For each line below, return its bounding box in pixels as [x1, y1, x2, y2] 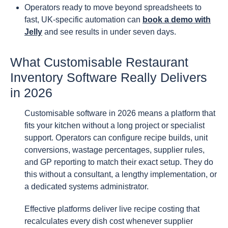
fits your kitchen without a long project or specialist [24, 121, 205, 130]
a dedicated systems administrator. [24, 182, 149, 191]
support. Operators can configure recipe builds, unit [24, 133, 208, 142]
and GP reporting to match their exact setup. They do [24, 157, 213, 166]
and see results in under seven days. [42, 27, 176, 36]
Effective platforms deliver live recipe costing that [24, 204, 199, 213]
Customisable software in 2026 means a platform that [24, 108, 215, 118]
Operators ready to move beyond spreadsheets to [24, 3, 202, 12]
